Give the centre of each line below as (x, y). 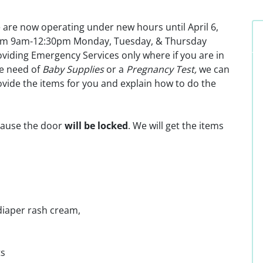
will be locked (95, 126)
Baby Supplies (73, 69)
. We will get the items (176, 126)
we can (213, 69)
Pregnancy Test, (161, 69)
